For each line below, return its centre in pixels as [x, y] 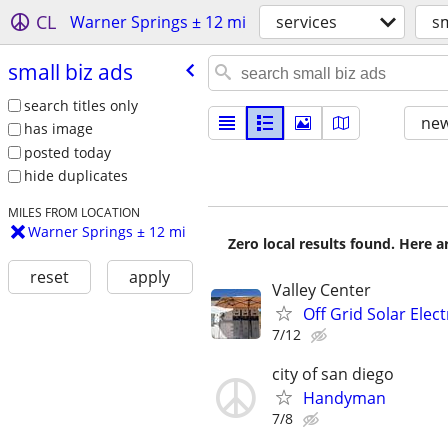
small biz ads [70, 71]
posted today [67, 152]
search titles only [80, 105]
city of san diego [333, 374]
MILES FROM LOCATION [73, 212]
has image [58, 129]
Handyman [344, 398]
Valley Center [321, 290]
